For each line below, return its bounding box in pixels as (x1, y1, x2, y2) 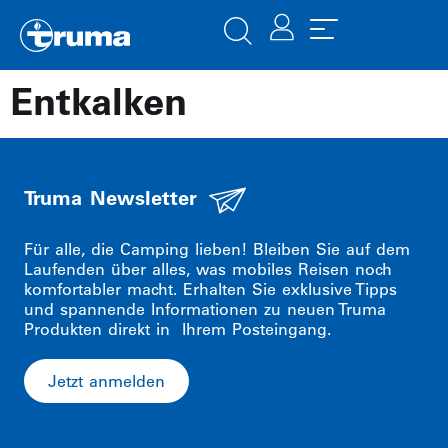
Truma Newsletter (24, 186, 197, 210)
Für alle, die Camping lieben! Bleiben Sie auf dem (24, 239, 410, 259)
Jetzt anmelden (48, 371, 165, 391)
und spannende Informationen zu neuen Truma (24, 299, 386, 319)
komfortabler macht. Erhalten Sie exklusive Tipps (24, 279, 397, 299)
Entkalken (10, 78, 187, 125)
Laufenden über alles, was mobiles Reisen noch (24, 259, 392, 279)
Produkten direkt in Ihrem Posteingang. (24, 319, 331, 339)
